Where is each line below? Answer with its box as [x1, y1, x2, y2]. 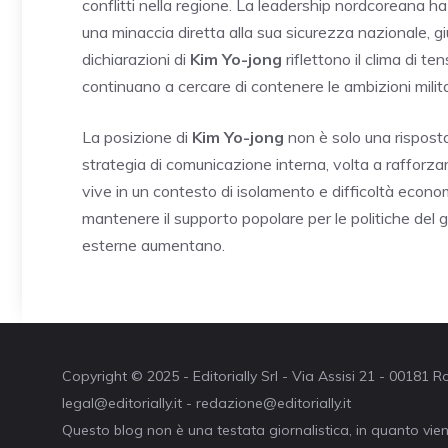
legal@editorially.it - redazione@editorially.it [62, 394, 351, 413]
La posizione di [82, 127, 192, 148]
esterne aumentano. [82, 235, 225, 256]
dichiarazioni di [82, 49, 190, 70]
